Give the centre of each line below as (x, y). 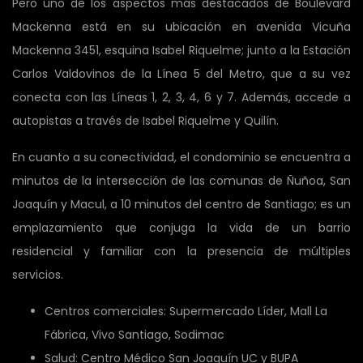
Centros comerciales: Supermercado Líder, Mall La (186, 311)
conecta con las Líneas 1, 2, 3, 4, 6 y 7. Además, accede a (181, 97)
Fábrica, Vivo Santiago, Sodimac (135, 334)
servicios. (38, 274)
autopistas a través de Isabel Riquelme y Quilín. (145, 120)
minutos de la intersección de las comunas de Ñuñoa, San (181, 180)
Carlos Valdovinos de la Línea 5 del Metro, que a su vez (181, 73)
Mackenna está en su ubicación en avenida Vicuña (181, 26)
